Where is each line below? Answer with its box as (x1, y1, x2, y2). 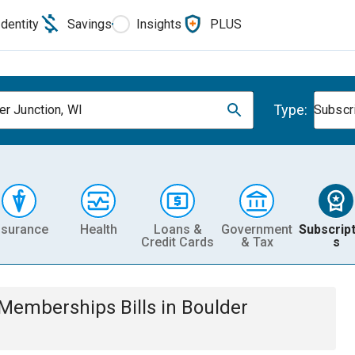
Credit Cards (141, 234, 214, 250)
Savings (67, 16, 112, 32)
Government (221, 221, 292, 237)
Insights (136, 16, 181, 32)
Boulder (181, 296, 248, 319)
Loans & (153, 221, 202, 237)
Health (79, 221, 117, 237)
